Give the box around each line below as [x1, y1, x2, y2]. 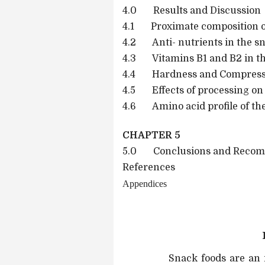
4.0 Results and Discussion [122, 5, 261, 16]
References [122, 161, 175, 173]
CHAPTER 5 [122, 130, 180, 141]
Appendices [122, 178, 167, 189]
